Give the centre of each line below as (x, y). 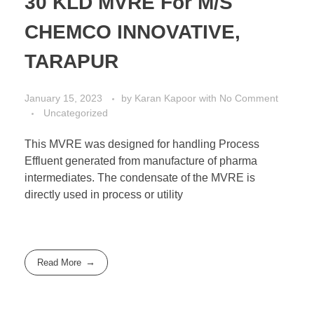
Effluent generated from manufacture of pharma (141, 161)
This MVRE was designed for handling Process (142, 144)
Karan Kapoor (167, 98)
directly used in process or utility (104, 195)
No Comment (249, 98)
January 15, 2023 (63, 98)
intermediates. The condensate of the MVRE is (140, 178)
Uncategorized (76, 113)
